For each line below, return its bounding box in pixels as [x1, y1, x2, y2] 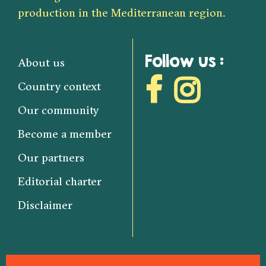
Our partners [18, 150, 84, 165]
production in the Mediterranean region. [18, 5, 225, 20]
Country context [18, 79, 101, 94]
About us [18, 55, 65, 70]
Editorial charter [18, 174, 102, 189]
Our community [18, 103, 99, 118]
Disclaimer [18, 198, 72, 213]
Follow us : [145, 51, 224, 71]
